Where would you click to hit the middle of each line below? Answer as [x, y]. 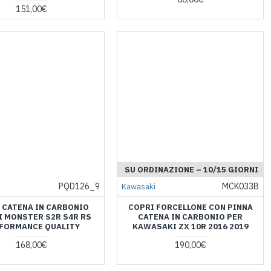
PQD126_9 [80, 187]
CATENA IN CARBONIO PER [191, 217]
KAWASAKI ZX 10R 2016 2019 [190, 227]
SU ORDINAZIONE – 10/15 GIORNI [192, 170]
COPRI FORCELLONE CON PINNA [190, 207]
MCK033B [240, 187]
